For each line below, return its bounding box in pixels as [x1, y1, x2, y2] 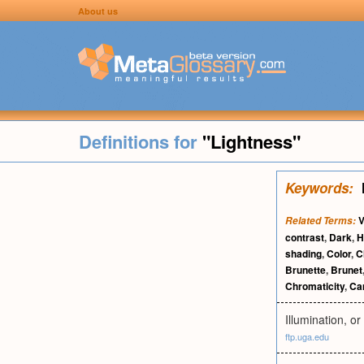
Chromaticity [285, 279, 344, 293]
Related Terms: [285, 214, 356, 227]
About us [78, 5, 119, 17]
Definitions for [78, 128, 202, 154]
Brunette [285, 262, 326, 277]
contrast [285, 230, 324, 245]
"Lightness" [201, 128, 301, 154]
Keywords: [285, 178, 353, 197]
